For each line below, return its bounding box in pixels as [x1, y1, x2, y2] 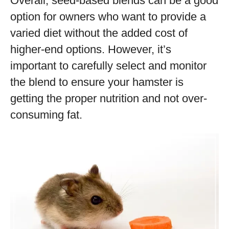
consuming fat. [10, 108, 82, 121]
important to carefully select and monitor [10, 59, 207, 72]
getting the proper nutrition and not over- [10, 92, 207, 105]
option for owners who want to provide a [10, 10, 206, 23]
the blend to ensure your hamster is [10, 76, 184, 88]
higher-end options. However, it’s [10, 43, 171, 56]
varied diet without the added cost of [10, 27, 188, 39]
